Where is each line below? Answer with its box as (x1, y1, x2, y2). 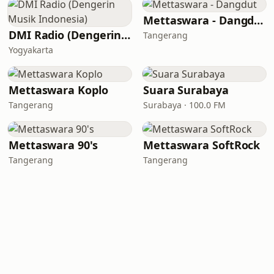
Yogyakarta (9, 44, 53, 56)
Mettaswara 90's (9, 138, 98, 152)
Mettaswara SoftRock (143, 138, 261, 152)
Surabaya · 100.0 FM (143, 99, 226, 111)
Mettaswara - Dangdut (254, 13, 264, 28)
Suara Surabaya (143, 83, 229, 97)
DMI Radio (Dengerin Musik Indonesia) (121, 28, 131, 42)
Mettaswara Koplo (9, 83, 108, 97)
